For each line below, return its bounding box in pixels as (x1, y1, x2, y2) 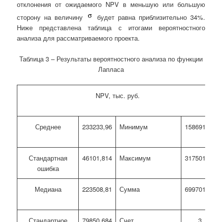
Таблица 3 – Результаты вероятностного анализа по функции (19, 54, 203, 64)
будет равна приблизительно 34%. (94, 12, 205, 22)
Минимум (119, 122, 148, 132)
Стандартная (28, 153, 67, 163)
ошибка (37, 164, 59, 173)
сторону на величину (17, 12, 87, 22)
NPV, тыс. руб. (96, 91, 140, 101)
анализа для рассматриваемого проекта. (17, 33, 140, 43)
